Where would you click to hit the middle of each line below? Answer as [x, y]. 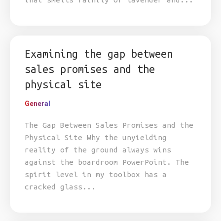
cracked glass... [60, 187]
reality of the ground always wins [98, 150]
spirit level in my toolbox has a [96, 174]
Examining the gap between [99, 54]
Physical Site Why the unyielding [96, 137]
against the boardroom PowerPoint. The [107, 162]
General [37, 104]
